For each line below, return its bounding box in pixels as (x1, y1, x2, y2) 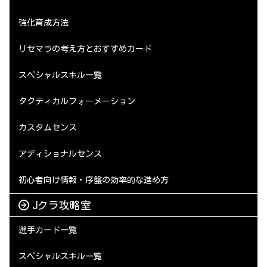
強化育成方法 (18, 18, 69, 27)
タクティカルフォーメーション (18, 97, 135, 106)
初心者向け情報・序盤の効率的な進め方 (18, 176, 169, 185)
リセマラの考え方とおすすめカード (18, 45, 152, 54)
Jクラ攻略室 (32, 200, 91, 210)
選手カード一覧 (18, 226, 77, 235)
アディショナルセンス (18, 150, 102, 159)
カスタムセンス (18, 123, 77, 132)
